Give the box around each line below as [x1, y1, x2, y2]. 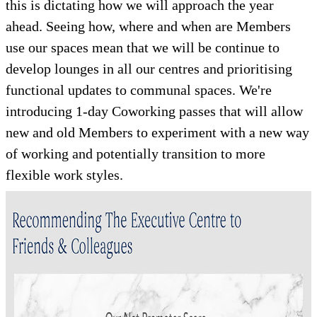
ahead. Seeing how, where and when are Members [6, 18, 291, 35]
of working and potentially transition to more [6, 146, 265, 162]
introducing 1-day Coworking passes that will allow [6, 103, 303, 120]
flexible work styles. [6, 167, 123, 183]
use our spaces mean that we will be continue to [6, 40, 279, 56]
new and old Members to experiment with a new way [6, 125, 309, 141]
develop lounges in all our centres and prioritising [6, 61, 292, 77]
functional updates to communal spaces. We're [6, 82, 272, 98]
